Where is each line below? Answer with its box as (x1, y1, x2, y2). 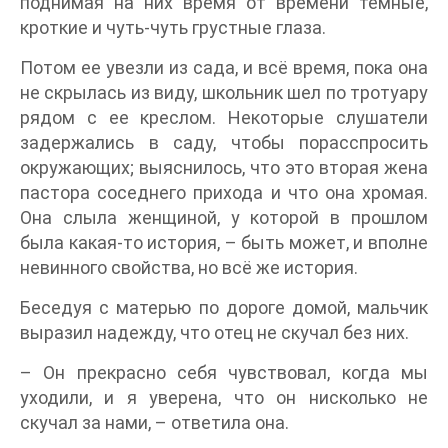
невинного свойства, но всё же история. (20, 256, 358, 278)
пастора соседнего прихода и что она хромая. (20, 181, 428, 203)
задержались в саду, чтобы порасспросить (20, 131, 428, 153)
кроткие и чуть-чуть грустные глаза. (20, 16, 326, 38)
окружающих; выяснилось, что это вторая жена (20, 156, 428, 178)
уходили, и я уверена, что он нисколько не (20, 386, 428, 408)
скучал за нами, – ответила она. (20, 411, 289, 433)
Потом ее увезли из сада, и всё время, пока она (20, 56, 428, 78)
